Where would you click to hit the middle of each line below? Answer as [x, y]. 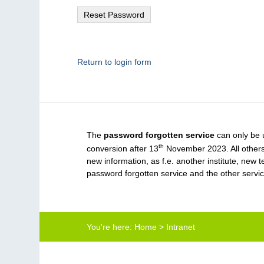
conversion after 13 [123, 148]
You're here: [110, 227]
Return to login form [115, 62]
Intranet [181, 227]
